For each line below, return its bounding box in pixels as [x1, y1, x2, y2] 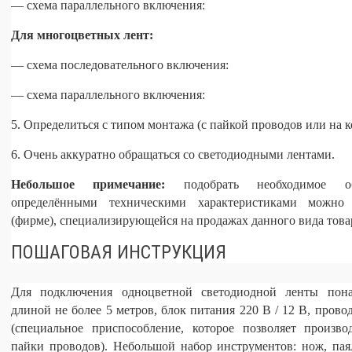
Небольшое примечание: [11, 178, 166, 191]
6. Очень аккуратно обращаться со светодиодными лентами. [11, 148, 335, 161]
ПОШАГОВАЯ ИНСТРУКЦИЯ [11, 241, 226, 263]
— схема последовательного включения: [11, 58, 229, 71]
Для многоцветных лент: [11, 28, 153, 42]
